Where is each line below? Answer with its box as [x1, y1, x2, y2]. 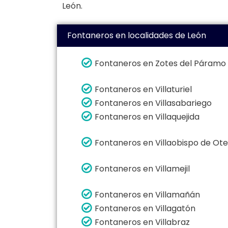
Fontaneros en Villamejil [95, 162, 190, 175]
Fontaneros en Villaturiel [95, 83, 192, 95]
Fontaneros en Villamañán [95, 188, 200, 201]
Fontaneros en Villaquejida [95, 110, 199, 123]
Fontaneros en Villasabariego [95, 97, 212, 109]
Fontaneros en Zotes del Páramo [95, 57, 226, 69]
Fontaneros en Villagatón [95, 202, 195, 214]
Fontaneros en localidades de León [67, 30, 206, 41]
